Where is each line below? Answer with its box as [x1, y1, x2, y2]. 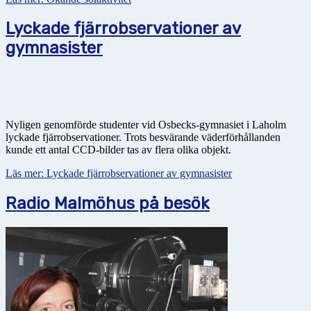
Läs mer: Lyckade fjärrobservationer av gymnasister [6, 167, 232, 180]
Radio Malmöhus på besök [6, 194, 210, 214]
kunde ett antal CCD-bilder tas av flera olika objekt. [6, 144, 231, 156]
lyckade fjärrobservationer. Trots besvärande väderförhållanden [6, 131, 280, 144]
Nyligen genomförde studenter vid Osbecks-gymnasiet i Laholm [6, 119, 286, 131]
